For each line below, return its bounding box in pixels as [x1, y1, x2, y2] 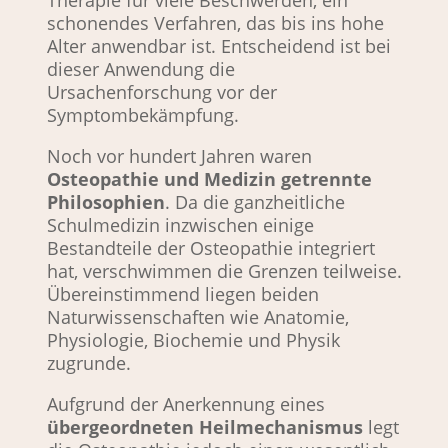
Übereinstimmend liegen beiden [46, 282, 319, 307]
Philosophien [46, 190, 165, 215]
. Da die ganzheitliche [164, 190, 345, 215]
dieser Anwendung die [46, 57, 235, 82]
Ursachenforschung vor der [46, 80, 277, 105]
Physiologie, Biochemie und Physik [46, 328, 340, 353]
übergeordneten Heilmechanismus [46, 415, 363, 440]
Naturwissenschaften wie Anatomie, [46, 305, 349, 330]
